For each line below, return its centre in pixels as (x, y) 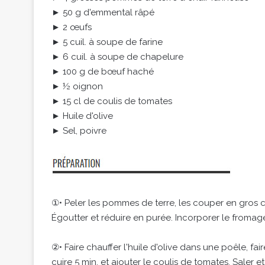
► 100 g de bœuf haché (103, 72)
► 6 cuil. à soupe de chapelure (117, 57)
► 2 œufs (72, 28)
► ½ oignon (77, 87)
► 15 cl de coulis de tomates (112, 101)
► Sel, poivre (79, 131)
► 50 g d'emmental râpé (103, 13)
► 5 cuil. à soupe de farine (107, 42)
